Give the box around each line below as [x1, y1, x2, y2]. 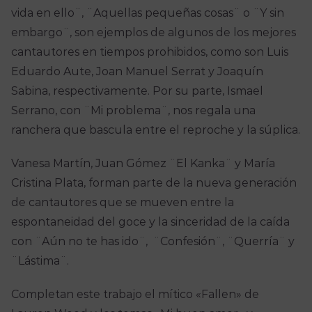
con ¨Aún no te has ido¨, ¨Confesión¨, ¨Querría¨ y [10, 235, 295, 249]
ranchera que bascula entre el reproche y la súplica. [10, 123, 300, 137]
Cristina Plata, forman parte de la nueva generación [10, 176, 297, 190]
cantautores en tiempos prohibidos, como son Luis [10, 45, 288, 59]
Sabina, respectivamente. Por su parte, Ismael [10, 84, 263, 98]
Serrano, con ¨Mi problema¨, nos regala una [10, 104, 256, 118]
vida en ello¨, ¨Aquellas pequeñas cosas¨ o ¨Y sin [10, 6, 284, 20]
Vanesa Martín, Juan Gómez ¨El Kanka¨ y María [10, 157, 275, 171]
